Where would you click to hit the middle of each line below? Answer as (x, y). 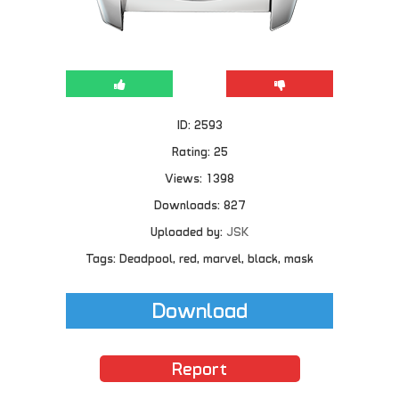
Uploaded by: (188, 231)
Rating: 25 (199, 151)
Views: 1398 (199, 177)
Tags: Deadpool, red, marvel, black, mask (199, 257)
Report (199, 366)
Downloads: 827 (199, 204)
